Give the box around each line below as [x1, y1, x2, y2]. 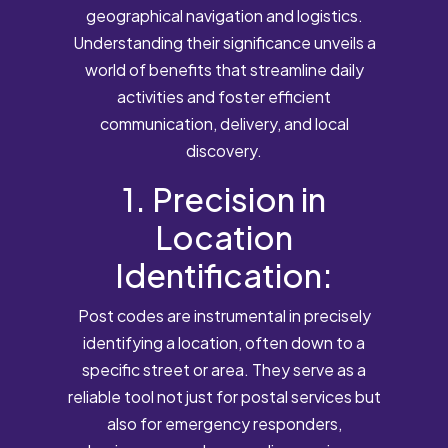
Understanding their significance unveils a [72, 31, 376, 53]
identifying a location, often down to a [83, 331, 365, 353]
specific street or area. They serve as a [82, 358, 366, 380]
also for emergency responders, [106, 412, 342, 434]
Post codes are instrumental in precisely [77, 304, 371, 326]
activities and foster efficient [117, 85, 331, 107]
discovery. [186, 139, 262, 161]
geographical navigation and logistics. [85, 4, 363, 26]
